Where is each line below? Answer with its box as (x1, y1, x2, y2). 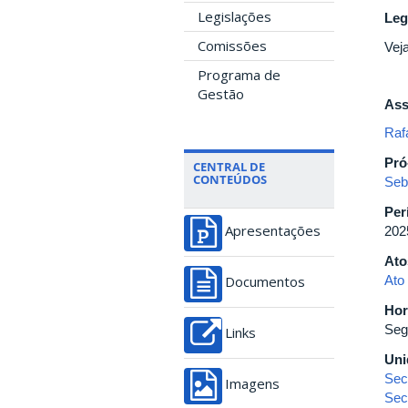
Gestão (198, 85, 244, 103)
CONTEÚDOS (193, 171, 267, 188)
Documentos (225, 275, 305, 289)
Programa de (198, 66, 280, 84)
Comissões (198, 36, 267, 55)
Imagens (225, 377, 280, 391)
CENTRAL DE (193, 158, 265, 175)
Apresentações (225, 224, 321, 238)
